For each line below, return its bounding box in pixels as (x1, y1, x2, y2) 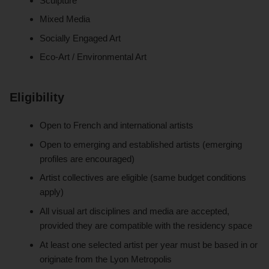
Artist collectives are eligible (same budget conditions (40, 172, 247, 183)
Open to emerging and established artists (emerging (40, 139, 243, 150)
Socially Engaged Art (40, 32, 121, 43)
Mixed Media (40, 14, 91, 25)
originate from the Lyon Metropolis (40, 253, 172, 264)
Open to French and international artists (40, 120, 194, 131)
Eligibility (10, 91, 64, 104)
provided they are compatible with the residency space (40, 220, 253, 231)
